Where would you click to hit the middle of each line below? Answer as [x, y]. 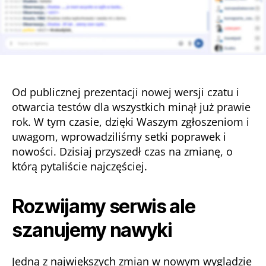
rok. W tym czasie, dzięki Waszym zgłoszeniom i [131, 121]
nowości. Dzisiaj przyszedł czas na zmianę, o [122, 151]
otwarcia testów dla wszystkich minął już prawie [131, 107]
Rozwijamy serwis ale [104, 206]
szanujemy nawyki [92, 230]
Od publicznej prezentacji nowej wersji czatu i [126, 92]
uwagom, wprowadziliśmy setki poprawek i [119, 136]
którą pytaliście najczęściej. [80, 166]
